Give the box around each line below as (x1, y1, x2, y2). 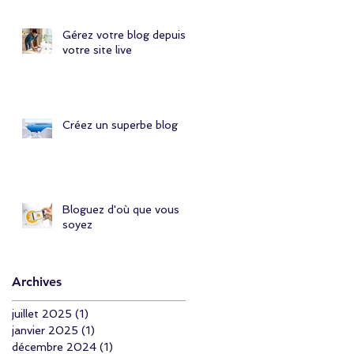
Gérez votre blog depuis (62, 28, 186, 41)
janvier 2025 (12, 323, 78, 337)
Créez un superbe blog (62, 118, 178, 131)
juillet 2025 (12, 307, 72, 320)
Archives (12, 273, 62, 289)
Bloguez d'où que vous (62, 202, 179, 216)
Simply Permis (62, 6, 137, 20)
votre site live (62, 43, 132, 56)
